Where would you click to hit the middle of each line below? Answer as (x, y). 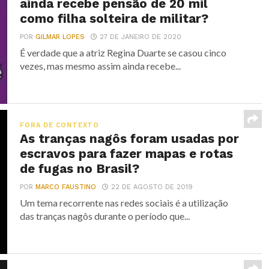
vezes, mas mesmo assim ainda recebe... (101, 66)
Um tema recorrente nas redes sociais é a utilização (124, 203)
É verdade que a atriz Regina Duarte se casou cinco (123, 53)
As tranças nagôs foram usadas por (130, 139)
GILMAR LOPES (60, 37)
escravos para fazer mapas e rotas (127, 154)
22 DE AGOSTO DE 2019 (152, 187)
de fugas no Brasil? (80, 169)
